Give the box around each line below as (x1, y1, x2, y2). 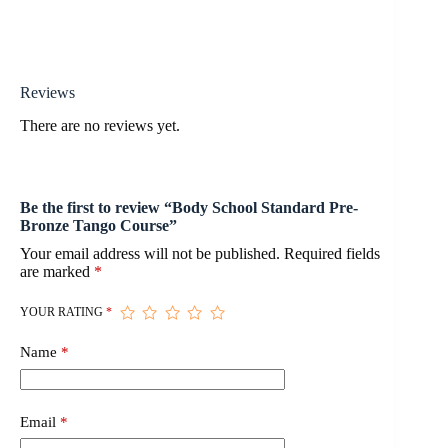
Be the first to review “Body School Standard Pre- (20, 199, 358, 217)
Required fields (284, 245, 380, 263)
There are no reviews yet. (20, 117, 180, 135)
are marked (20, 263, 94, 281)
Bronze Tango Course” (20, 217, 177, 235)
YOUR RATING (20, 305, 106, 320)
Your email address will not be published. (20, 245, 280, 263)
